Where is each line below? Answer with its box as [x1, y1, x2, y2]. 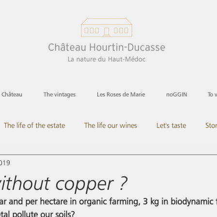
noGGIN [166, 91, 187, 98]
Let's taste [156, 121, 186, 130]
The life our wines [84, 121, 137, 130]
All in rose [26, 160, 56, 169]
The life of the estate [4, 121, 65, 130]
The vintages [44, 91, 76, 98]
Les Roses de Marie [97, 91, 145, 98]
